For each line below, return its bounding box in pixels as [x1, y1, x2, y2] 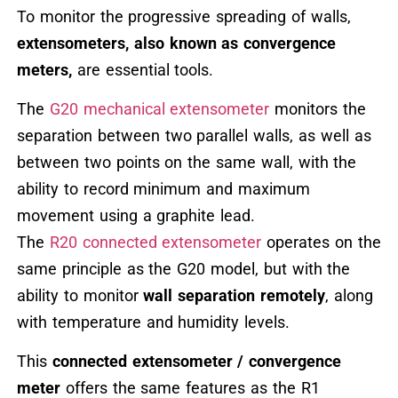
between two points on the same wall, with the [16, 153, 357, 171]
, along [324, 286, 373, 305]
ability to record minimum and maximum [16, 179, 310, 198]
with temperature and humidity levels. [16, 313, 291, 331]
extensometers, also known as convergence [16, 33, 337, 52]
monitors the [269, 99, 366, 118]
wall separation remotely [143, 286, 325, 305]
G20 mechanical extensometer [49, 99, 270, 118]
